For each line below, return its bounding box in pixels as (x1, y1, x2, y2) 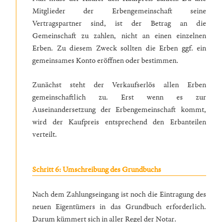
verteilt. (32, 129, 58, 140)
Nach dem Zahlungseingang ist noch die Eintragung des (32, 189, 206, 200)
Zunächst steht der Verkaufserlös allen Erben (32, 79, 206, 90)
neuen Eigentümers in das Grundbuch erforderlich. (32, 201, 206, 212)
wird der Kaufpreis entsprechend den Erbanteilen (32, 116, 206, 127)
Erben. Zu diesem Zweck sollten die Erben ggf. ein (32, 43, 206, 54)
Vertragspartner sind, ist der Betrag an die (32, 18, 206, 29)
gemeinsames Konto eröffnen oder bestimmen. (32, 55, 180, 66)
